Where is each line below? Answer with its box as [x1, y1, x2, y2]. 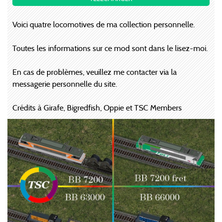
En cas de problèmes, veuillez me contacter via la [12, 67, 177, 77]
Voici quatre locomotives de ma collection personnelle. [12, 20, 195, 29]
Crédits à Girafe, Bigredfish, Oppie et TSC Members [12, 103, 182, 112]
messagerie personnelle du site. [12, 79, 117, 89]
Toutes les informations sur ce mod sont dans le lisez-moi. [12, 44, 208, 53]
